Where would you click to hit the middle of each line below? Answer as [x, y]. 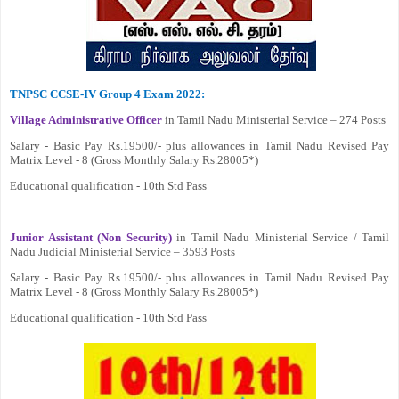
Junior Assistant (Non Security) [91, 237]
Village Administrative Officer [86, 120]
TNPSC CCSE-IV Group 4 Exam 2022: [107, 94]
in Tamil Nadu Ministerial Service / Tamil [280, 237]
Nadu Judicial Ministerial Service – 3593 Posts [122, 252]
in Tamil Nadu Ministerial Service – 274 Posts [274, 120]
